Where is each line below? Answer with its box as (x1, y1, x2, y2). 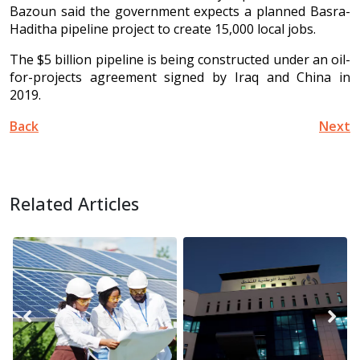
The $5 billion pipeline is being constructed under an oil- (10, 51, 350, 69)
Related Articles (10, 192, 139, 216)
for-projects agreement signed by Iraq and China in (10, 68, 350, 87)
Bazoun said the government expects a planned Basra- (10, 2, 350, 21)
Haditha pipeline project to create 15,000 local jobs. (10, 20, 316, 39)
